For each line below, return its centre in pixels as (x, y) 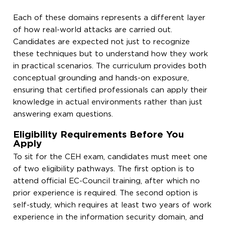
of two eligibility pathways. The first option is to (104, 169)
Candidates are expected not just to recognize (102, 42)
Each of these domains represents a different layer (109, 18)
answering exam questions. (63, 114)
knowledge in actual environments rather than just (108, 102)
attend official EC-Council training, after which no (107, 181)
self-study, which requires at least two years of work (113, 205)
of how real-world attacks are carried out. (93, 30)
